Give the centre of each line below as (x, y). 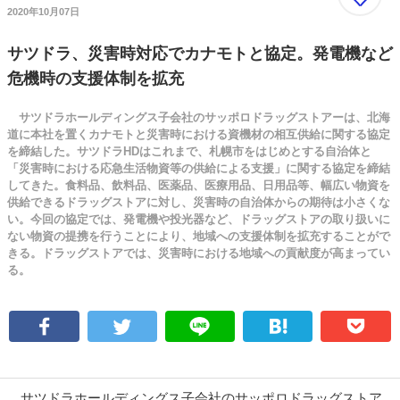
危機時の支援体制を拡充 (96, 78)
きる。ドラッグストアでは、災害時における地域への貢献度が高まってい (199, 253)
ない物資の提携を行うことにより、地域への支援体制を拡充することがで (199, 236)
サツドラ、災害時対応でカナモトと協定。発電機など (200, 53)
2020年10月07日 (43, 11)
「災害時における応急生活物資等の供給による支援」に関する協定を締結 (199, 168)
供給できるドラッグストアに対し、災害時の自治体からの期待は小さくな (199, 202)
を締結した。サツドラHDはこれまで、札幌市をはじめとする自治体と (189, 151)
